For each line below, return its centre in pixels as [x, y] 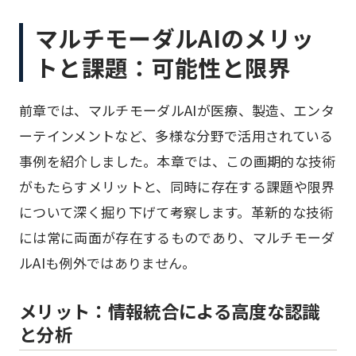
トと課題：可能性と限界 [163, 67]
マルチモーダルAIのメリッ [175, 38]
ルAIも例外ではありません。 [108, 263]
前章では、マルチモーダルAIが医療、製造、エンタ [177, 110]
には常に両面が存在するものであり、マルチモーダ [177, 237]
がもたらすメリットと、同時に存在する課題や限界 [177, 186]
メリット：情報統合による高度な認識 [170, 311]
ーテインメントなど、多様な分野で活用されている [176, 135]
